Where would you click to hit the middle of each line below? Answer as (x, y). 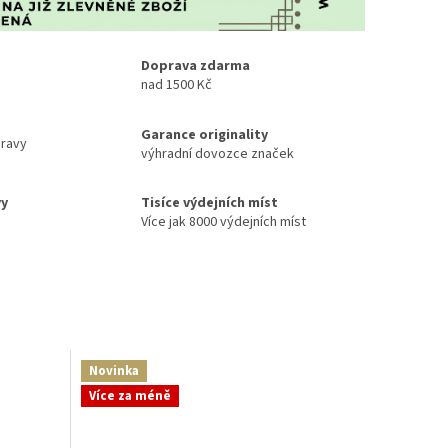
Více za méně (129, 396)
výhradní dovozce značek (217, 153)
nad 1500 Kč (176, 85)
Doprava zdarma (195, 66)
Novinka (113, 370)
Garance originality (204, 134)
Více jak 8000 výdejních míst (223, 222)
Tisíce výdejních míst (209, 203)
